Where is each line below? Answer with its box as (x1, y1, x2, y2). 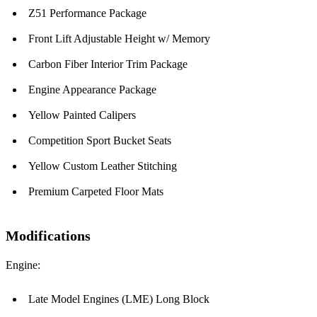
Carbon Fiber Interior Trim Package (28, 58, 188, 71)
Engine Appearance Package (28, 83, 156, 96)
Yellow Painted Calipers (28, 109, 136, 122)
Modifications (6, 228, 91, 244)
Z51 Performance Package (28, 7, 146, 20)
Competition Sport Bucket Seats (28, 134, 171, 147)
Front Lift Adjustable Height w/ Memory (28, 33, 210, 45)
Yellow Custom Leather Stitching (28, 160, 177, 173)
